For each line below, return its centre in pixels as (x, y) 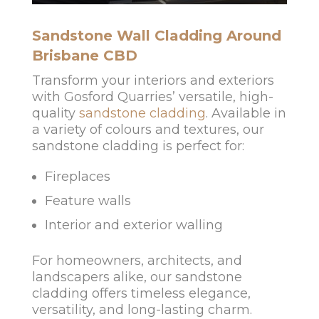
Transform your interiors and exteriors (153, 81)
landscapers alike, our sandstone (137, 277)
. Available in (246, 114)
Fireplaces (77, 177)
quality (53, 114)
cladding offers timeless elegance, (141, 294)
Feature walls (88, 201)
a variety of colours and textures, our (148, 130)
